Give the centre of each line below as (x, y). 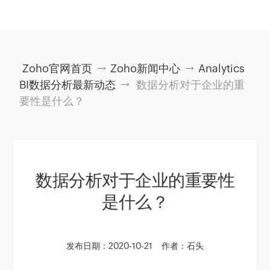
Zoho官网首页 (58, 68)
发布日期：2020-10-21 (110, 246)
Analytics (222, 68)
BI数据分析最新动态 (68, 85)
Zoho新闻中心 (146, 68)
